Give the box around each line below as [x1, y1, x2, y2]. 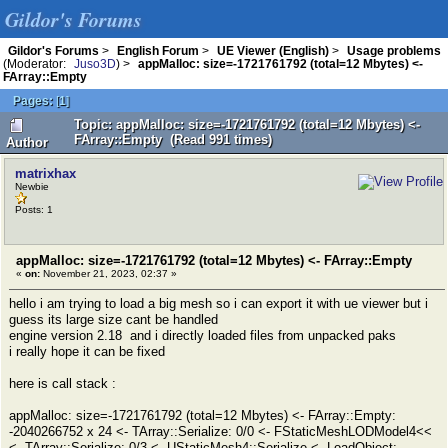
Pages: [13, 94, 53, 107]
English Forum [117, 44, 199, 57]
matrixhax [15, 166, 76, 181]
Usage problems [347, 44, 441, 57]
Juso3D [74, 57, 116, 70]
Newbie [15, 181, 49, 192]
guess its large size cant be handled [9, 312, 218, 327]
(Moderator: [3, 57, 69, 70]
